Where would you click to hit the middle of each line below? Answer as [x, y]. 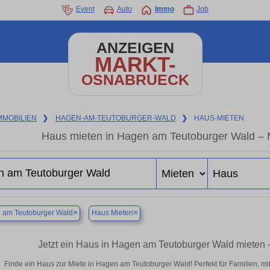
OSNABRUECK [135, 80]
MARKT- [135, 64]
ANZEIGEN [135, 48]
